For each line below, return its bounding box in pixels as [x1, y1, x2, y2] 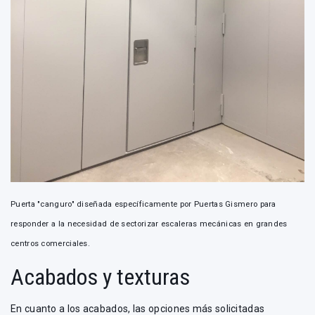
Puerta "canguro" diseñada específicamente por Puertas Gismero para [11, 199, 276, 209]
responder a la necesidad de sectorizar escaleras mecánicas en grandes [11, 219, 288, 229]
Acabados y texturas [11, 263, 190, 290]
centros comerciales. [11, 238, 91, 248]
